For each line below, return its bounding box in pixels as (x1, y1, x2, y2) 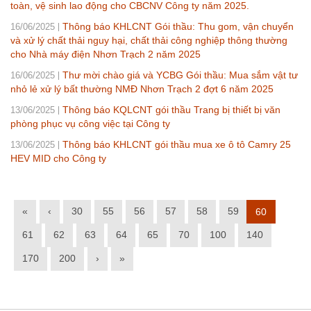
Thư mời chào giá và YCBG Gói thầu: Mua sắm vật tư (62, 69, 298, 81)
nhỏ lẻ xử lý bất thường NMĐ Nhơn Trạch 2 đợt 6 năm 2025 (10, 83, 274, 94)
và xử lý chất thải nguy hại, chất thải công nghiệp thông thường (10, 34, 287, 46)
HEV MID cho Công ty (10, 152, 106, 164)
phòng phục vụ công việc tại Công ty (10, 117, 170, 129)
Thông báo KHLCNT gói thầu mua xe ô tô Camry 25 (62, 138, 291, 150)
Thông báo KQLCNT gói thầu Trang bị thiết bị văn (62, 103, 280, 115)
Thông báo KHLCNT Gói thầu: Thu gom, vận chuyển (62, 20, 294, 32)
